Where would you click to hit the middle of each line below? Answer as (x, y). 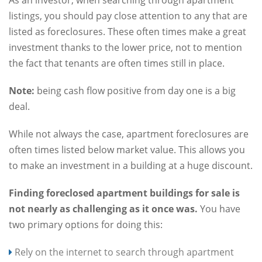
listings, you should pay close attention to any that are (128, 15)
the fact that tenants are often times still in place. (117, 63)
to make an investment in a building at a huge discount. (131, 165)
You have (219, 208)
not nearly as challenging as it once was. (103, 208)
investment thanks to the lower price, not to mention (125, 47)
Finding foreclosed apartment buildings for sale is (124, 193)
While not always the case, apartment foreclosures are (129, 134)
